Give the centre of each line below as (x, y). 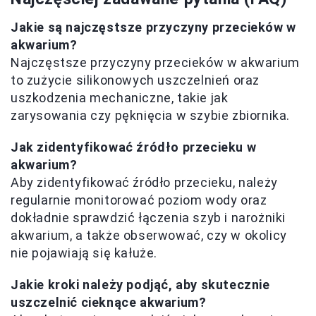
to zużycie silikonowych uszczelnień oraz (135, 80)
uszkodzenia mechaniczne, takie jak (120, 98)
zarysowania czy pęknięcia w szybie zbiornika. (151, 116)
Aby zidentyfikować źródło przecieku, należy (144, 183)
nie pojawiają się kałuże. (84, 253)
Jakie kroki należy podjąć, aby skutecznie (140, 285)
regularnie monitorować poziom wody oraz (139, 200)
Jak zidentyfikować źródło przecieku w (134, 147)
